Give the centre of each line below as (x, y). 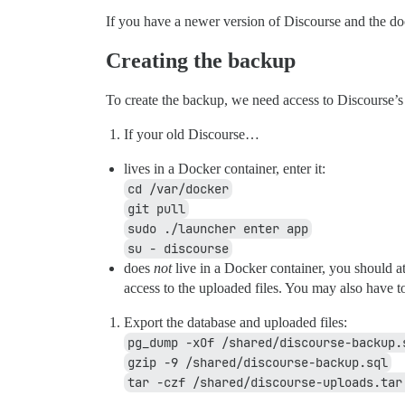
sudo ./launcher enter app (218, 229)
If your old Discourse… (192, 135)
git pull (156, 209)
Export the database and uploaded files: (235, 323)
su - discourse (178, 249)
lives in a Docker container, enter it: (225, 169)
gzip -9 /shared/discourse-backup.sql (258, 363)
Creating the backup (201, 61)
